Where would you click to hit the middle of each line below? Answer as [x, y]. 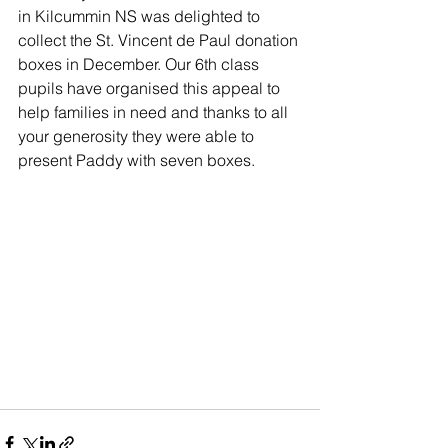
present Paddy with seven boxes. [138, 160]
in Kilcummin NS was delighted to [141, 16]
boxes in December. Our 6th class [140, 64]
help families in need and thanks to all [155, 112]
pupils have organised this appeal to [151, 88]
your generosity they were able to [138, 136]
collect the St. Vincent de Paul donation [160, 40]
